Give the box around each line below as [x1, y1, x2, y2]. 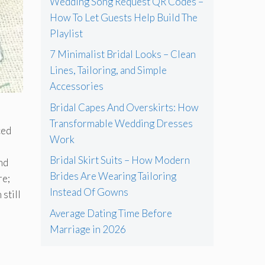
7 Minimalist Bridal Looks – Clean [49, 48, 196, 61]
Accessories [49, 80, 104, 93]
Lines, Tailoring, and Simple [49, 64, 167, 77]
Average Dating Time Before [49, 206, 172, 219]
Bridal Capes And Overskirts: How [49, 101, 199, 114]
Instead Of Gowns [49, 186, 128, 199]
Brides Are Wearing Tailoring [49, 170, 176, 183]
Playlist [49, 27, 83, 40]
